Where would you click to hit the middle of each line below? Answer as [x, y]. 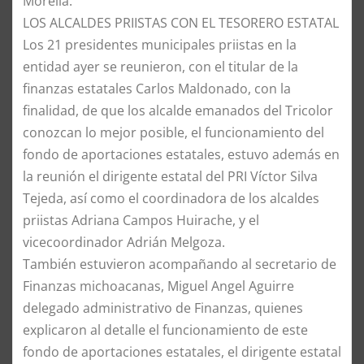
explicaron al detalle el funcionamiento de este [165, 330]
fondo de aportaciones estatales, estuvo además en [181, 155]
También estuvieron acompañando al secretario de [180, 264]
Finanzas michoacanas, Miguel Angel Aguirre [158, 286]
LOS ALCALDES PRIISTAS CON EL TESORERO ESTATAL [181, 23]
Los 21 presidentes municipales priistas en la [160, 45]
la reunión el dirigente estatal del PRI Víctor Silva [170, 177]
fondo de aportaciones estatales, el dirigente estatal [182, 352]
